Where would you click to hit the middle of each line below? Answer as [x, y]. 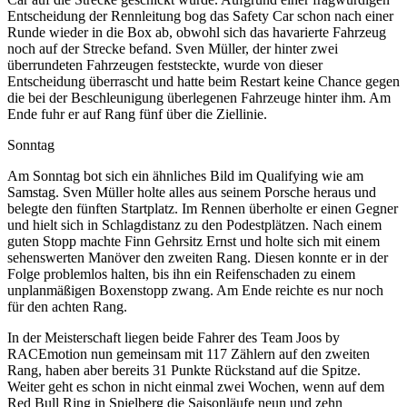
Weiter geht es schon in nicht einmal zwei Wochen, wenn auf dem [196, 386]
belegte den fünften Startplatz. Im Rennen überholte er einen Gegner [203, 208]
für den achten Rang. [67, 306]
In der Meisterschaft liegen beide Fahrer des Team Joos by [174, 337]
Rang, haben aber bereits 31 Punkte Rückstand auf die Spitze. [184, 370]
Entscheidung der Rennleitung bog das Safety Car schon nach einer [200, 15]
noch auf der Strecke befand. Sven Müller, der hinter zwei [173, 48]
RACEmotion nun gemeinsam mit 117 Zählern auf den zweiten [189, 353]
